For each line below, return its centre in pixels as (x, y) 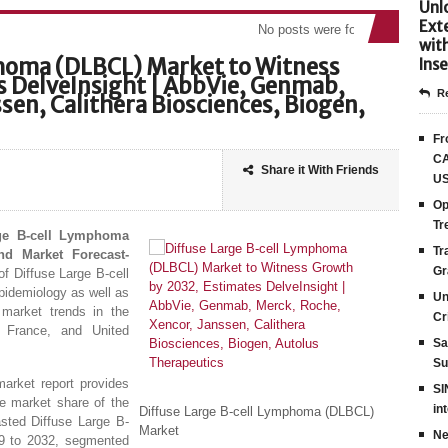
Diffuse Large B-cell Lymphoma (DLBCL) (256, 411)
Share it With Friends (320, 170)
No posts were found (295, 29)
